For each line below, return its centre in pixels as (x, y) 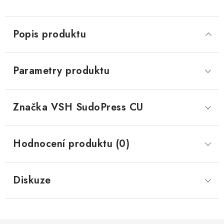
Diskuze (32, 180)
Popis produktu (49, 34)
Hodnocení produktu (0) (71, 144)
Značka (30, 107)
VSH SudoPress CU (95, 107)
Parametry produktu (61, 71)
